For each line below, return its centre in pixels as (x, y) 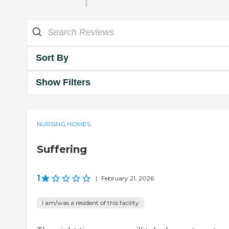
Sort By (52, 58)
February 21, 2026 (128, 178)
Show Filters (63, 83)
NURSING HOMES (64, 124)
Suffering (62, 149)
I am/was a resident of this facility (90, 202)
